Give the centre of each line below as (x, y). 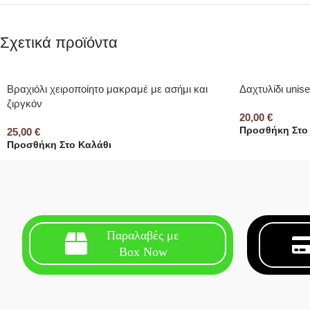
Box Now (143, 252)
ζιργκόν (25, 103)
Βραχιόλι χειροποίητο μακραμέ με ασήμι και (107, 89)
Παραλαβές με (143, 235)
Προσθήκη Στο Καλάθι (59, 145)
